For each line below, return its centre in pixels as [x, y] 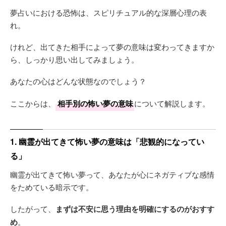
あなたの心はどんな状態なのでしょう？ [78, 81]
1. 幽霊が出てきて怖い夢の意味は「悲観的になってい [107, 141]
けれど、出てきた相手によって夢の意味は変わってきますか [112, 46]
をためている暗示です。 [52, 187]
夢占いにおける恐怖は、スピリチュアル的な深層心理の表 [108, 12]
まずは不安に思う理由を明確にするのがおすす [135, 209]
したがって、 [33, 208]
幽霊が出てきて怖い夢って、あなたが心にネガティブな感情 [112, 174]
